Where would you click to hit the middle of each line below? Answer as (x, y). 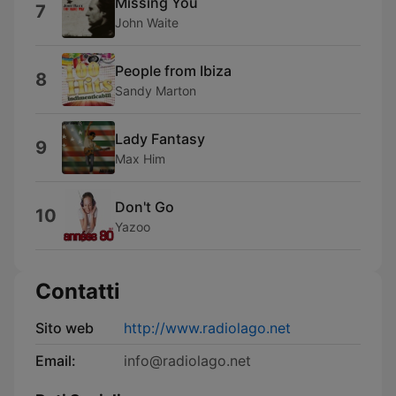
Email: (56, 361)
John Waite (147, 22)
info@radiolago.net (187, 361)
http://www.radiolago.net (207, 328)
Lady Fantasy (160, 138)
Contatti (78, 291)
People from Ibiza (173, 70)
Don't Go (145, 206)
